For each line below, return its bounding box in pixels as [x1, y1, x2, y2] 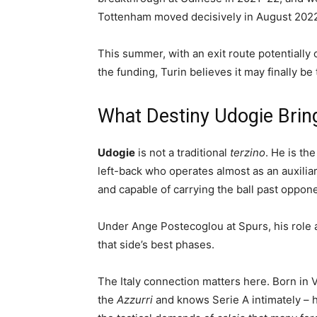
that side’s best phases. [98, 238, 214, 251]
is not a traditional [135, 146, 230, 159]
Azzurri [117, 293, 153, 306]
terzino [230, 146, 265, 159]
